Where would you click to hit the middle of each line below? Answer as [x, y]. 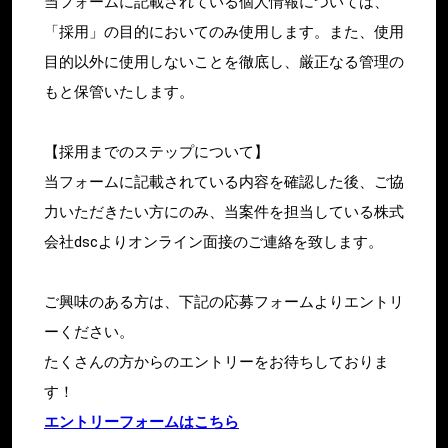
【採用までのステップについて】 [156, 151]
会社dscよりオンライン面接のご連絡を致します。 [213, 241]
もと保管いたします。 [119, 91]
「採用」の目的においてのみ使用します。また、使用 [224, 31]
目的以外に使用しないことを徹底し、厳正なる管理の [224, 61]
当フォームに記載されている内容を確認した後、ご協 [224, 181]
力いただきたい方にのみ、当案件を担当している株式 [224, 211]
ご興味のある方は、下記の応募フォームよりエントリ [224, 301]
